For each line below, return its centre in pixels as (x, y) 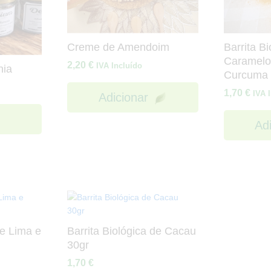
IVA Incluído (119, 65)
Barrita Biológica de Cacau (132, 231)
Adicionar (123, 97)
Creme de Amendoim (119, 47)
